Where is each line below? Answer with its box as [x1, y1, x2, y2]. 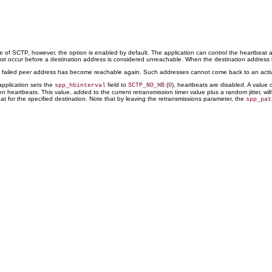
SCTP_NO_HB [128, 82, 165, 89]
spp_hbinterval [55, 82, 106, 89]
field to [106, 81, 128, 88]
